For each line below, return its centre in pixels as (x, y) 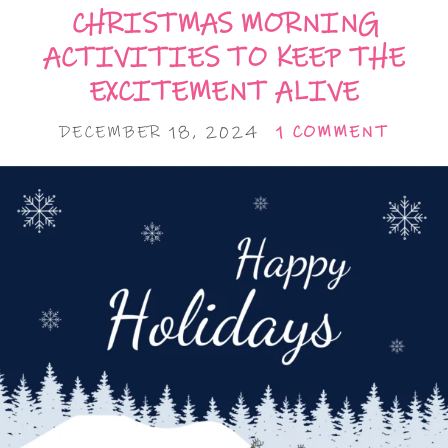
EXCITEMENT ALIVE (224, 92)
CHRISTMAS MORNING (224, 24)
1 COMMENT (332, 132)
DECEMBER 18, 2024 (159, 132)
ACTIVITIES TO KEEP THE (224, 58)
